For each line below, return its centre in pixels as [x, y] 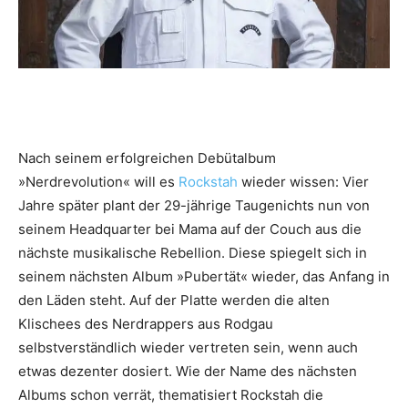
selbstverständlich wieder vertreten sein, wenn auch [188, 348]
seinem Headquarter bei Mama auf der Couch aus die [190, 229]
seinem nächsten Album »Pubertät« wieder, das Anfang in [204, 277]
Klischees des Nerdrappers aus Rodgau [146, 324]
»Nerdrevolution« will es [98, 182]
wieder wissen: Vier [303, 182]
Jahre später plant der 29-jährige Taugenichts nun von [194, 206]
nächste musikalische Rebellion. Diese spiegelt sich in [193, 253]
